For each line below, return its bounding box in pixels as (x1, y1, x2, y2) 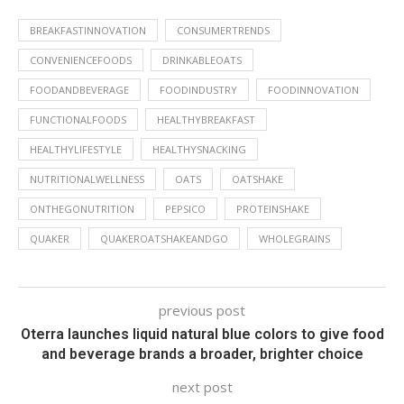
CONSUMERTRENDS (177, 23, 270, 37)
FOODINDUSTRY (160, 83, 237, 96)
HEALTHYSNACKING (152, 142, 246, 156)
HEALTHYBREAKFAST (157, 113, 255, 126)
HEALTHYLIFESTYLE (30, 142, 122, 156)
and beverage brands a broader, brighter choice (41, 345, 363, 363)
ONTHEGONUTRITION (30, 202, 134, 216)
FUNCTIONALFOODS (30, 113, 126, 126)
